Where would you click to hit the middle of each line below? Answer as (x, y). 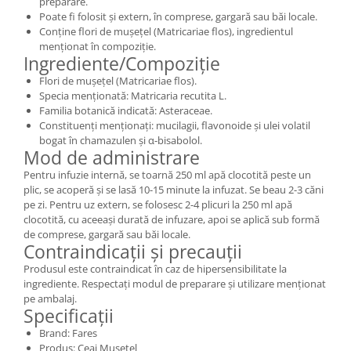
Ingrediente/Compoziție (122, 63)
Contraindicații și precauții (133, 251)
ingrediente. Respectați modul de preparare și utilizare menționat (175, 283)
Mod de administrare (112, 157)
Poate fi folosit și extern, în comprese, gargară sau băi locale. (178, 16)
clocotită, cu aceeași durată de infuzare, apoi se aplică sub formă (172, 219)
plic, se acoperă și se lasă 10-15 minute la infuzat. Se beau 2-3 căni (174, 189)
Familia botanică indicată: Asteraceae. (126, 110)
